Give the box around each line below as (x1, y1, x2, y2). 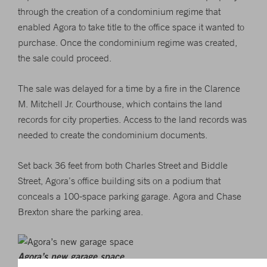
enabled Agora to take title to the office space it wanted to (18, 21, 244, 33)
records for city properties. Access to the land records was (18, 113, 247, 125)
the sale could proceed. (18, 52, 111, 64)
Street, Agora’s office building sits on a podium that (18, 175, 221, 187)
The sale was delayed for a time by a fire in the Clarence (18, 82, 240, 94)
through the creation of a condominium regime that (18, 5, 221, 17)
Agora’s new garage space (18, 250, 124, 262)
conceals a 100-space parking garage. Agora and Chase (18, 190, 241, 202)
